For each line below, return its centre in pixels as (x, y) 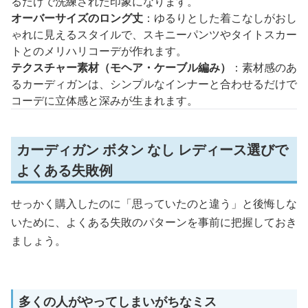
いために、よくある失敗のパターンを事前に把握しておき (154, 222)
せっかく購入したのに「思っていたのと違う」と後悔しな (154, 203)
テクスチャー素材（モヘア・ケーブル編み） (121, 67)
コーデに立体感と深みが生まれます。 (104, 100)
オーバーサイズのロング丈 (77, 18)
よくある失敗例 (65, 170)
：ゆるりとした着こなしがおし (220, 18)
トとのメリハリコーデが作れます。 (99, 51)
